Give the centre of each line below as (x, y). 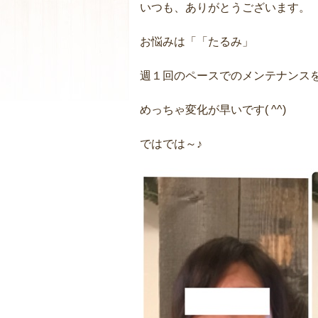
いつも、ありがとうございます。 (225, 7)
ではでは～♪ (171, 144)
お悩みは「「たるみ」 (197, 42)
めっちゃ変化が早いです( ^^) (213, 110)
